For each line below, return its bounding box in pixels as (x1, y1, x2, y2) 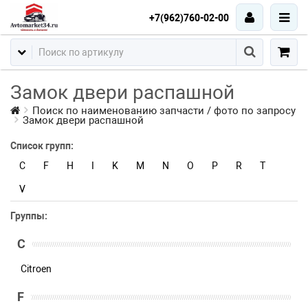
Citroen (21, 263, 52, 274)
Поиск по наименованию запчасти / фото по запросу (32, 104, 296, 117)
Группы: (10, 210, 47, 221)
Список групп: (10, 140, 74, 151)
